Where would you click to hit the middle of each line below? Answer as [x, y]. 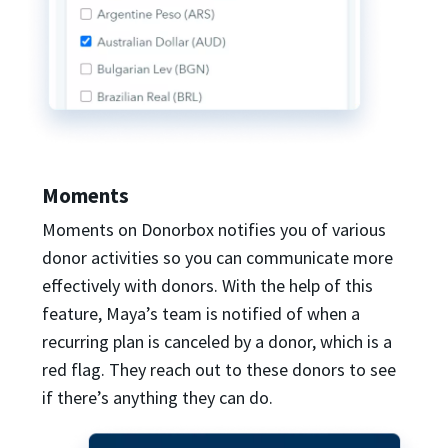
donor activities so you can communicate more [217, 258]
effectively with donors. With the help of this [207, 286]
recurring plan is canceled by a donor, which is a [217, 342]
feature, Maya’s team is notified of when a [201, 314]
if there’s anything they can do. [157, 398]
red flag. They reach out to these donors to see [219, 370]
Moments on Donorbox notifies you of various [214, 230]
